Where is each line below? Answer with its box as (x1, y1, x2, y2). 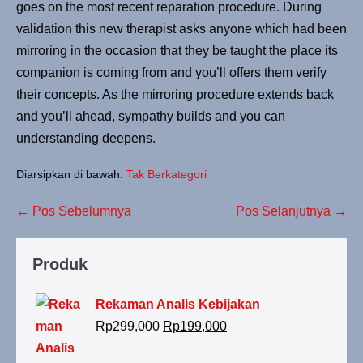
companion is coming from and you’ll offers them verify (16, 66, 327, 80)
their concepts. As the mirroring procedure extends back (16, 88, 334, 102)
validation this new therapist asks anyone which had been (16, 22, 347, 36)
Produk (32, 255, 88, 274)
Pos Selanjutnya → (236, 204, 347, 219)
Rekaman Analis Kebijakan (96, 297, 260, 312)
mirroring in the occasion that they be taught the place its (16, 44, 338, 58)
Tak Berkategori (126, 168, 207, 181)
